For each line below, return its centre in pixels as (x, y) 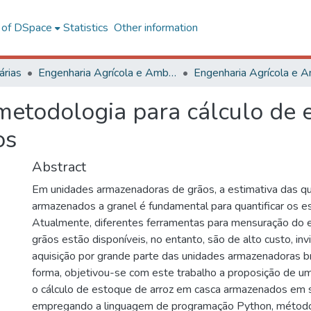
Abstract (59, 167)
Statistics (85, 28)
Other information (155, 28)
